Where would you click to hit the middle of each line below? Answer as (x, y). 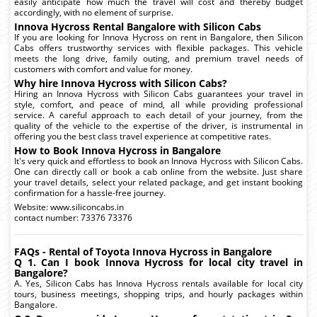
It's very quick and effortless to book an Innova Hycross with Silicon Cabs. (158, 161)
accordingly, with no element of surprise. (94, 12)
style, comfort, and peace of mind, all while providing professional (158, 104)
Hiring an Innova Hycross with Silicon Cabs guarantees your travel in (158, 93)
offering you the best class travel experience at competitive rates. (143, 136)
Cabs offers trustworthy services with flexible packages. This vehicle (158, 47)
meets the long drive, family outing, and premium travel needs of (158, 58)
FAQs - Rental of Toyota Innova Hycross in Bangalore (143, 251)
